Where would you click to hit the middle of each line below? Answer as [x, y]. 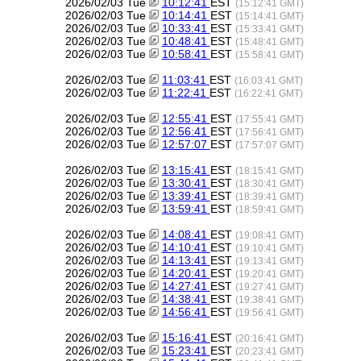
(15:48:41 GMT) [269, 41]
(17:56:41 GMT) [269, 132]
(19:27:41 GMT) [269, 286]
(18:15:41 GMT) [269, 170]
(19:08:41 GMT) [269, 235]
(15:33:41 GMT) [269, 29]
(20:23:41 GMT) [269, 351]
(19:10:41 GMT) [269, 248]
